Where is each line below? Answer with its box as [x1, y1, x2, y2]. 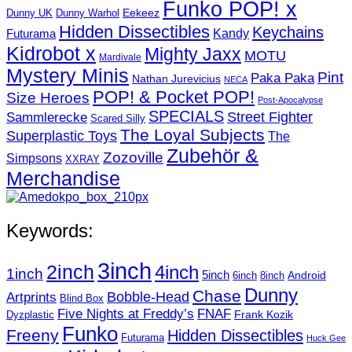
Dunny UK [6, 6, 53, 19]
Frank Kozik [234, 307, 293, 321]
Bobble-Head [107, 288, 189, 305]
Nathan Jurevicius [132, 72, 221, 85]
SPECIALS [148, 107, 224, 125]
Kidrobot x [6, 42, 96, 64]
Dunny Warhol [56, 6, 119, 19]
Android [288, 268, 326, 281]
